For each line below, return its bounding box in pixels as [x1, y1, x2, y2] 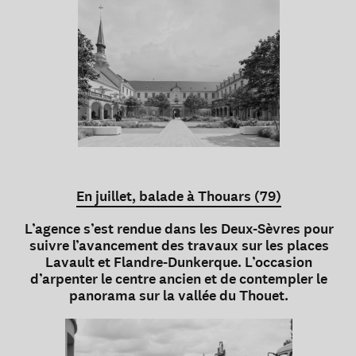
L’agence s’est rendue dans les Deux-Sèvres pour [24, 219, 334, 239]
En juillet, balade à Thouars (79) [76, 187, 281, 207]
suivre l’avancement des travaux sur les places [29, 236, 329, 256]
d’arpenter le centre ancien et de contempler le [30, 269, 327, 289]
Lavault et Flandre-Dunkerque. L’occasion [45, 253, 312, 273]
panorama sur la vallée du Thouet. [69, 286, 288, 306]
